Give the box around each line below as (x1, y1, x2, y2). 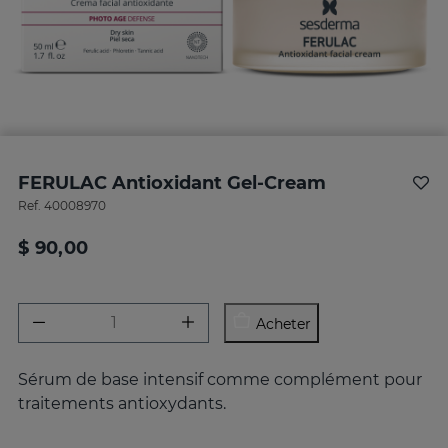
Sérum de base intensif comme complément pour (18, 369, 422, 389)
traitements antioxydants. (18, 393, 226, 413)
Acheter (256, 315, 311, 334)
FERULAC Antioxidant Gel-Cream (18, 171, 326, 194)
